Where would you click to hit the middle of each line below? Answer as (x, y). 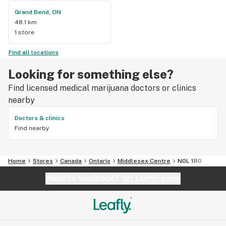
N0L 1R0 (190, 161)
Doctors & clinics (40, 118)
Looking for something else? (91, 74)
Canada (71, 161)
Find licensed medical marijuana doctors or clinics (102, 88)
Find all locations (34, 52)
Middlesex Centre (144, 161)
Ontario (100, 161)
